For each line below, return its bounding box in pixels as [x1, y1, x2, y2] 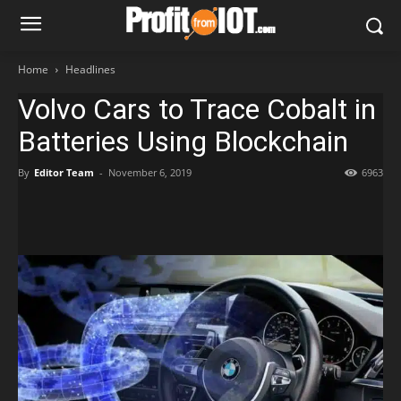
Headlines [65, 62, 115, 77]
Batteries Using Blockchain [18, 124, 348, 158]
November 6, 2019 [108, 166, 192, 179]
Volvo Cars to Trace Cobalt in [18, 92, 376, 126]
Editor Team [34, 166, 94, 179]
